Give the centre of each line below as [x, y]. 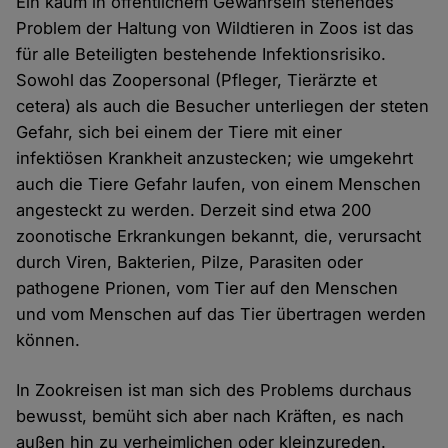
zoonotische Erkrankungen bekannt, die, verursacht [219, 236]
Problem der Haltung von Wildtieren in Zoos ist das [215, 28]
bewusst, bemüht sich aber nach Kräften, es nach [210, 416]
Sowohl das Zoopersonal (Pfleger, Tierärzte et [197, 80]
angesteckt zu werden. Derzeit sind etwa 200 [194, 210]
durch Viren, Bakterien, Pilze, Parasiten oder [190, 262]
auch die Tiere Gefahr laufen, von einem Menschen [219, 184]
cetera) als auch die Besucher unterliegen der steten [223, 106]
